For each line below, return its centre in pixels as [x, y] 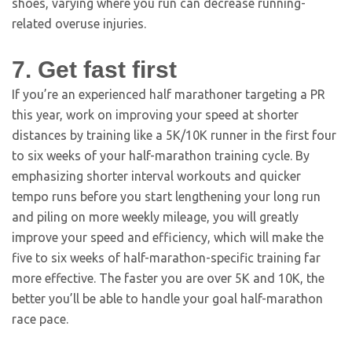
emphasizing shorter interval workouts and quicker [156, 176]
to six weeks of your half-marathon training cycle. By [161, 156]
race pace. [40, 319]
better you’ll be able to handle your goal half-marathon [167, 299]
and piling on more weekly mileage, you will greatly [155, 217]
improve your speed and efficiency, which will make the [168, 237]
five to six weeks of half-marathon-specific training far [166, 258]
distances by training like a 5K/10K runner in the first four [174, 135]
